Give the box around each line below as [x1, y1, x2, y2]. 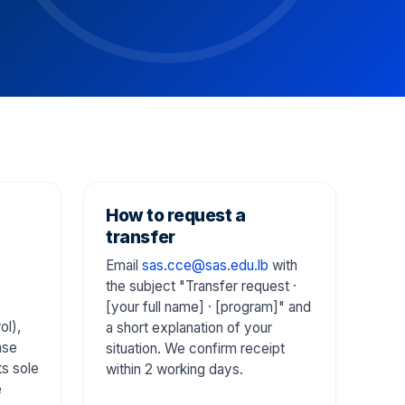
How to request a [106, 203, 246, 226]
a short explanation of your [106, 318, 272, 336]
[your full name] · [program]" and [106, 297, 311, 316]
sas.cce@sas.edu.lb [142, 256, 268, 274]
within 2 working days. [106, 360, 243, 378]
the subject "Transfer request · [106, 277, 297, 295]
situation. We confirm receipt [106, 339, 285, 357]
